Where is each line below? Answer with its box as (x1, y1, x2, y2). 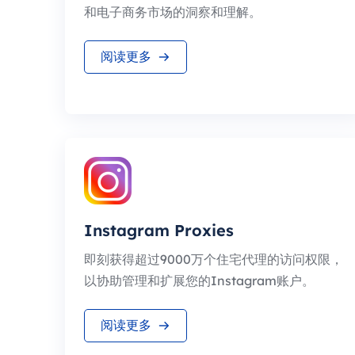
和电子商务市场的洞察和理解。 (84, 4, 261, 20)
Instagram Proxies (84, 220, 234, 240)
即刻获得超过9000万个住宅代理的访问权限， (84, 251, 343, 267)
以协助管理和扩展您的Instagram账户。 (84, 273, 315, 288)
